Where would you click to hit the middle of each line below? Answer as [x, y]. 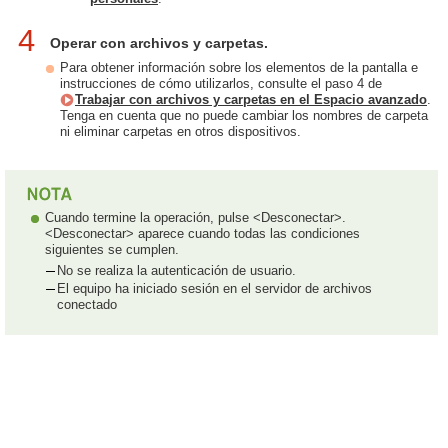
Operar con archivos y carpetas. [159, 43]
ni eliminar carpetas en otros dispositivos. [180, 132]
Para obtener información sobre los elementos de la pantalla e [239, 68]
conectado [87, 305]
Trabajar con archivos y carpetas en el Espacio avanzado [251, 100]
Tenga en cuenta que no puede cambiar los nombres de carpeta [244, 116]
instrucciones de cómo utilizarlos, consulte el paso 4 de [221, 84]
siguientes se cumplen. [112, 250]
